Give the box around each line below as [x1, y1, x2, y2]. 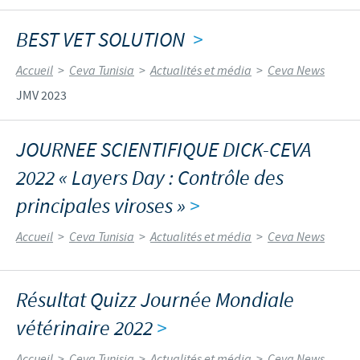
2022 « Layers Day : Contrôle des [16, 164, 284, 193]
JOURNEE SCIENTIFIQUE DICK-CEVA [16, 136, 311, 165]
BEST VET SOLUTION [16, 26, 193, 55]
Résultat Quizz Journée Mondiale [16, 286, 294, 315]
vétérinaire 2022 [16, 314, 157, 343]
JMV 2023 [16, 87, 67, 104]
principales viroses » [16, 192, 190, 221]
